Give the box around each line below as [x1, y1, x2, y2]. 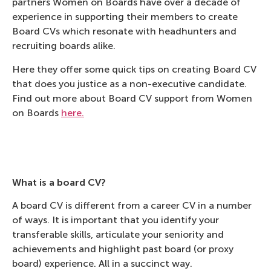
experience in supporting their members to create [12, 11, 238, 23]
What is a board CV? [12, 176, 106, 188]
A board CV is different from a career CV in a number [12, 200, 252, 212]
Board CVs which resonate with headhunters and [12, 25, 237, 38]
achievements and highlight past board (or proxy [12, 243, 233, 255]
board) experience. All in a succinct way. [12, 258, 192, 270]
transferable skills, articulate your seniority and [12, 229, 224, 241]
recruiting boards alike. [12, 40, 116, 52]
